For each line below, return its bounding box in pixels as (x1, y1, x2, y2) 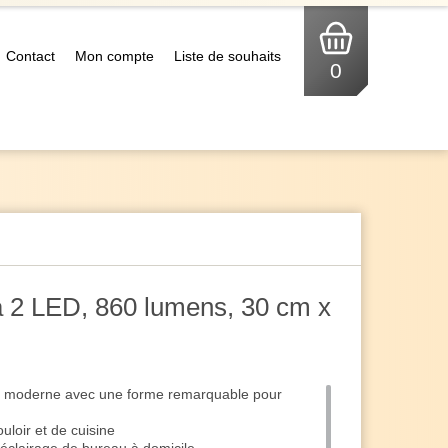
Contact (6, 48, 55, 64)
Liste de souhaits (174, 48, 281, 64)
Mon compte (75, 48, 154, 64)
